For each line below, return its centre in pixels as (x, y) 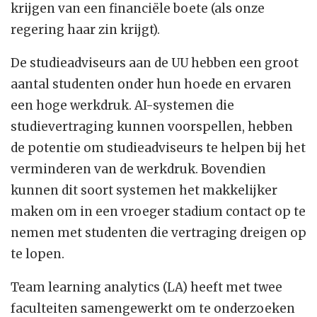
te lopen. (38, 254)
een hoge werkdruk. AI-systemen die (122, 106)
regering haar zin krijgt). (85, 30)
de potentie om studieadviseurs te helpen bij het (158, 148)
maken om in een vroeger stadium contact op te (158, 212)
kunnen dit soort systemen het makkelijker (144, 191)
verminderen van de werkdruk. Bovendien (138, 169)
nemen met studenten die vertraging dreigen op (158, 233)
